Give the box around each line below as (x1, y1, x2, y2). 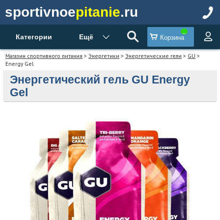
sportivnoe (5, 4, 76, 20)
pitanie (76, 4, 120, 20)
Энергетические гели (125, 52, 182, 59)
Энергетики (88, 52, 120, 59)
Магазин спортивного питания (5, 52, 83, 59)
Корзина (160, 34, 184, 41)
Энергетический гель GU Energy (9, 73, 190, 86)
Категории (15, 33, 52, 41)
